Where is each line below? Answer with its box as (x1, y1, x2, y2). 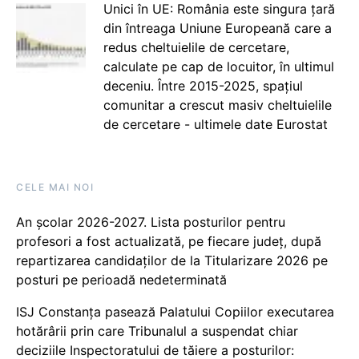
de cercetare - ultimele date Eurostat (103, 116, 328, 132)
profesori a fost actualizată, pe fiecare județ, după (16, 233, 321, 249)
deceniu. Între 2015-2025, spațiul (103, 78, 303, 94)
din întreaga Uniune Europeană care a (103, 20, 332, 36)
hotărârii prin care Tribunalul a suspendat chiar (16, 323, 298, 339)
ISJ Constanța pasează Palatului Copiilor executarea (16, 304, 334, 320)
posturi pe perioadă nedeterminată (16, 272, 227, 288)
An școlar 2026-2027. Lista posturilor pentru (16, 214, 285, 230)
